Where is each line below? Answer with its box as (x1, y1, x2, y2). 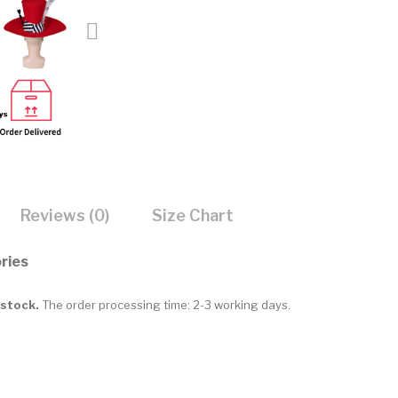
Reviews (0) (20, 205, 109, 225)
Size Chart (152, 205, 234, 225)
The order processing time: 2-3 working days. (42, 297, 291, 312)
